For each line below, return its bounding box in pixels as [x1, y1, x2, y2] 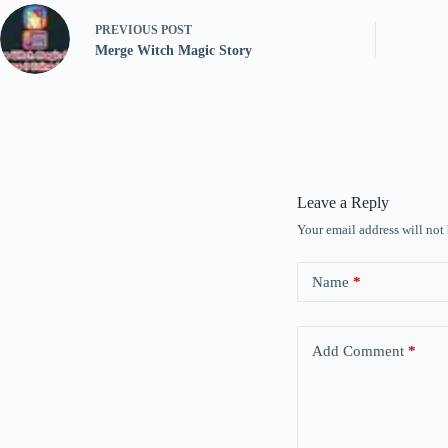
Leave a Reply [297, 194, 389, 212]
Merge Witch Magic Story [95, 42, 252, 58]
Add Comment [312, 342, 404, 359]
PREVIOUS [95, 22, 161, 37]
